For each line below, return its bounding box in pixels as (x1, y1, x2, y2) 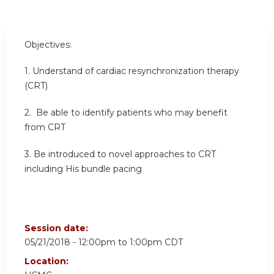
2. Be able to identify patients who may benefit (24, 107, 228, 119)
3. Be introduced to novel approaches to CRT (24, 148, 216, 160)
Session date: (24, 222, 91, 234)
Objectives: (24, 39, 72, 50)
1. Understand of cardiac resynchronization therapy (24, 65, 239, 77)
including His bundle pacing (24, 163, 142, 174)
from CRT (24, 122, 65, 133)
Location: (24, 255, 71, 267)
